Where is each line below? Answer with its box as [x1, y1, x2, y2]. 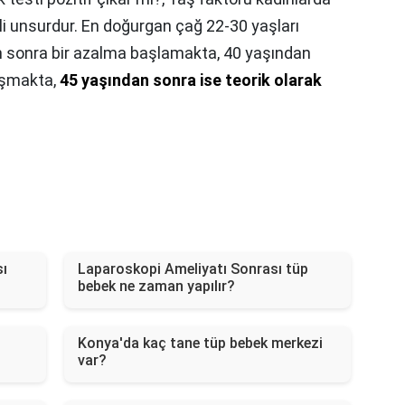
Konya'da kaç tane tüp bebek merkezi [77, 334, 323, 353]
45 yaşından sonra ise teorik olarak [60, 71, 322, 90]
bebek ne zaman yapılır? [77, 278, 235, 296]
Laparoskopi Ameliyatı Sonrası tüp [77, 260, 308, 278]
